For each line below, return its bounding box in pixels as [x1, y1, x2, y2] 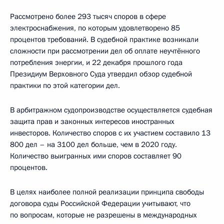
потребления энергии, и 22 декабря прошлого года [10, 57, 182, 68]
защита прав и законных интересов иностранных [10, 116, 174, 127]
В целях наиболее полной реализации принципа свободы [10, 187, 204, 197]
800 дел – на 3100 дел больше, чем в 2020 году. [10, 139, 177, 150]
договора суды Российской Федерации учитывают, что [10, 198, 190, 209]
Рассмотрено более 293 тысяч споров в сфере [10, 11, 166, 22]
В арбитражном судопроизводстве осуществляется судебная [10, 105, 212, 115]
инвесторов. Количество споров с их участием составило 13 [10, 128, 210, 138]
